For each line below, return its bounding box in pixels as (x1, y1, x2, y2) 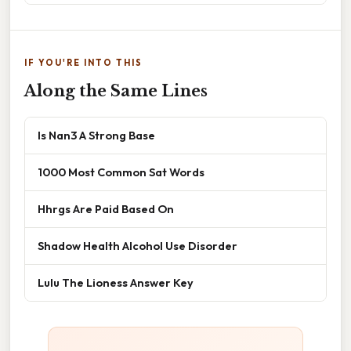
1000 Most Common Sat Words (38, 165, 204, 180)
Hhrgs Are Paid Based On (38, 201, 174, 217)
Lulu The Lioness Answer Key (38, 275, 194, 291)
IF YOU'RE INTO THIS (24, 57, 143, 69)
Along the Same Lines (24, 81, 208, 101)
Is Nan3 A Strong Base (38, 128, 155, 143)
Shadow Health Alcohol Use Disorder (38, 238, 237, 254)
